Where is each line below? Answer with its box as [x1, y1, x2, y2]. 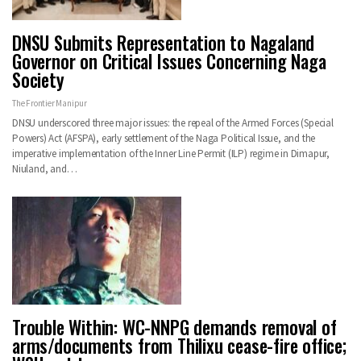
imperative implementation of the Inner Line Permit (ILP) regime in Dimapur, [12, 146, 330, 160]
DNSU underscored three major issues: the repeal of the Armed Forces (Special [12, 115, 334, 130]
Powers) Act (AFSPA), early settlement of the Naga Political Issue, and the [12, 131, 316, 145]
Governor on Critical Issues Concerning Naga [12, 47, 326, 75]
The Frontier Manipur [12, 97, 87, 109]
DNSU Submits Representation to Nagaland [12, 28, 315, 56]
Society [12, 65, 64, 93]
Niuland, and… [12, 161, 77, 176]
